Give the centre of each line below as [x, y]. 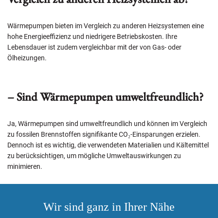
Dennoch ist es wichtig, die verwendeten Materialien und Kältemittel [108, 145]
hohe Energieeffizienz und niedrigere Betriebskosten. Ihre [92, 36]
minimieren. [25, 166]
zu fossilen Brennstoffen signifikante [63, 134]
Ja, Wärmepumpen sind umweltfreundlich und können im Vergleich [107, 123]
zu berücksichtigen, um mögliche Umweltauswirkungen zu [94, 155]
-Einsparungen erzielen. [165, 134]
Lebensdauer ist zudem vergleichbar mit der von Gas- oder [94, 47]
